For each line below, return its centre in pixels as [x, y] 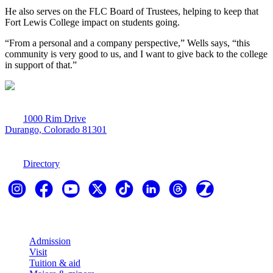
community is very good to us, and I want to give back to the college [136, 54]
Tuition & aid [55, 263]
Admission [50, 241]
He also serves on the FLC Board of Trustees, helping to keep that [132, 12]
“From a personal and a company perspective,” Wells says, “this [127, 43]
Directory [41, 164]
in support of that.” [41, 65]
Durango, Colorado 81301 [56, 130]
